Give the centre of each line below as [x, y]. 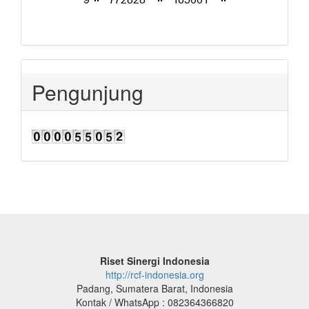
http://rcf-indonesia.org [154, 275]
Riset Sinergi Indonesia [154, 261]
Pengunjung [88, 92]
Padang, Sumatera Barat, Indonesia [154, 289]
